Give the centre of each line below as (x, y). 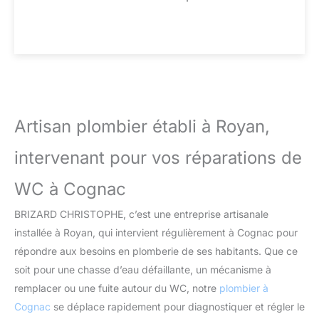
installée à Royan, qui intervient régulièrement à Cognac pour (156, 233)
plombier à (244, 288)
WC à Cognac (70, 189)
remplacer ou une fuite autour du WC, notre (117, 288)
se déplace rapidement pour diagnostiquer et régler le (178, 307)
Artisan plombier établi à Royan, (142, 127)
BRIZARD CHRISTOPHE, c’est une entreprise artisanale (141, 214)
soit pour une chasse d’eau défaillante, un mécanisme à (143, 270)
